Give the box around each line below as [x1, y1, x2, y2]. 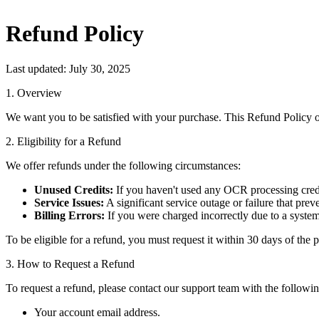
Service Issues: [34, 196, 104, 209]
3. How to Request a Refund [6, 257, 135, 270]
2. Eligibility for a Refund [6, 135, 121, 147]
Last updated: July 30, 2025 [6, 62, 130, 75]
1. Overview [6, 86, 62, 99]
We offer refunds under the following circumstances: [6, 159, 241, 172]
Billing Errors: [34, 209, 105, 221]
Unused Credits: [34, 183, 113, 196]
